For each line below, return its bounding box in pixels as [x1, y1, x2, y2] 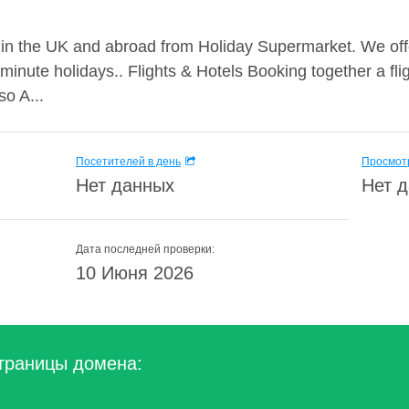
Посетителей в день [76, 155, 181, 168]
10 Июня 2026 [76, 263, 194, 283]
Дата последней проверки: [76, 243, 215, 256]
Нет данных [76, 175, 174, 195]
